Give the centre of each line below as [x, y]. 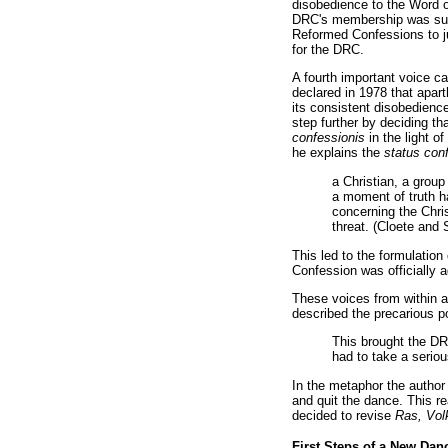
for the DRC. [328, 50]
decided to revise [343, 415]
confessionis [330, 138]
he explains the [338, 153]
